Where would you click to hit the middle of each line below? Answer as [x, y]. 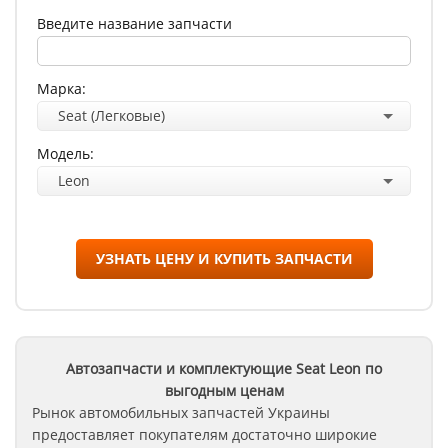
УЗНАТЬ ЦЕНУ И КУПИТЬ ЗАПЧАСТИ [224, 258]
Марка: [61, 88]
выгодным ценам [224, 390]
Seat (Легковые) [111, 115]
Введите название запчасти [134, 23]
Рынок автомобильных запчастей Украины [181, 412]
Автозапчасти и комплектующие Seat [195, 368]
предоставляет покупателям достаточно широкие [204, 434]
